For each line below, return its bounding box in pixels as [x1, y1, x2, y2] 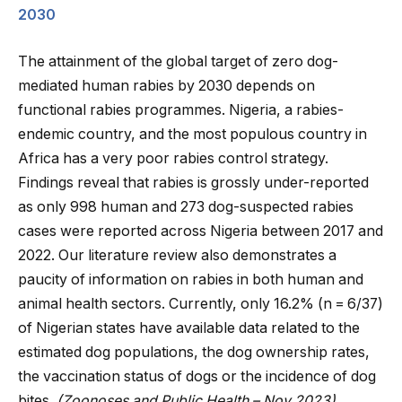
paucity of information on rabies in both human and [18, 270, 363, 288]
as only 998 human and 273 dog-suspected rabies [18, 197, 354, 215]
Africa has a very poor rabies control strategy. [18, 149, 328, 167]
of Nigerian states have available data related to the [18, 319, 360, 336]
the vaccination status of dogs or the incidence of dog [18, 367, 376, 385]
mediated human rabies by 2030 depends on [18, 76, 315, 94]
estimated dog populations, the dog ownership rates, [18, 343, 370, 361]
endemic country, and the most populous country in [18, 125, 367, 143]
